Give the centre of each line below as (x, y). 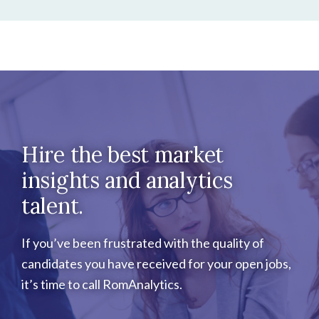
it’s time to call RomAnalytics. (102, 284)
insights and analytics (127, 180)
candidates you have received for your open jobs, (156, 263)
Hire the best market (122, 154)
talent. (52, 205)
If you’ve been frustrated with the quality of (143, 242)
